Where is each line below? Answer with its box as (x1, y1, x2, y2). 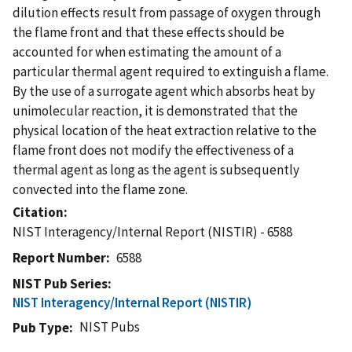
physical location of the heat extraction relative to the (13, 121, 317, 139)
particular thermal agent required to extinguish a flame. (13, 62, 328, 80)
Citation (13, 203, 64, 221)
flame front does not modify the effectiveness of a (13, 141, 294, 159)
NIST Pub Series (13, 274, 108, 292)
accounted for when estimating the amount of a (13, 42, 281, 60)
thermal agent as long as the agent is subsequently (13, 160, 299, 178)
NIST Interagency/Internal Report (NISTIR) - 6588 (13, 222, 292, 240)
